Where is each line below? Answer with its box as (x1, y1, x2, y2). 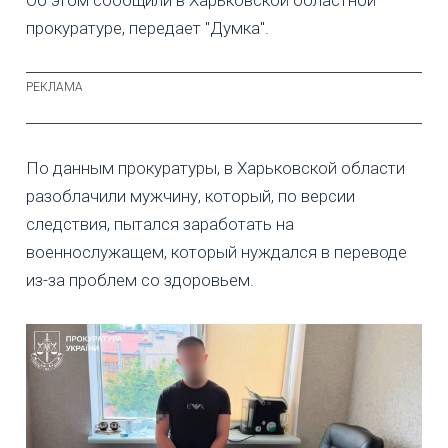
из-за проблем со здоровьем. (26, 269, 254, 290)
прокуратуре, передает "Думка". (26, 17, 269, 38)
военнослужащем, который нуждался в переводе (26, 241, 407, 262)
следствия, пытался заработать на (26, 213, 294, 234)
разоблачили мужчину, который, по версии (26, 185, 355, 206)
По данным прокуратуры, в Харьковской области (26, 157, 405, 178)
